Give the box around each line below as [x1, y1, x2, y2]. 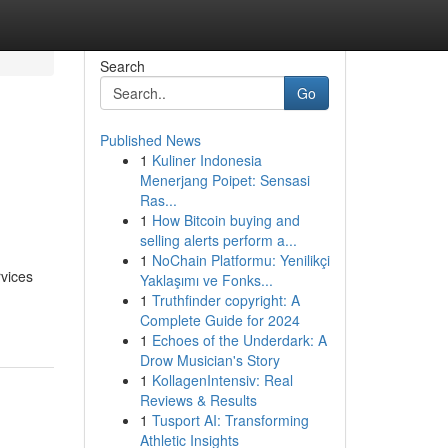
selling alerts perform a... [139, 230, 297, 250]
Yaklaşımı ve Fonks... [139, 270, 273, 290]
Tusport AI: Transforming [151, 410, 309, 430]
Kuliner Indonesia [151, 150, 262, 170]
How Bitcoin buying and [151, 210, 300, 230]
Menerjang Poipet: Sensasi [139, 170, 310, 190]
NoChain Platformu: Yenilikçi [151, 250, 330, 270]
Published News [99, 130, 201, 150]
